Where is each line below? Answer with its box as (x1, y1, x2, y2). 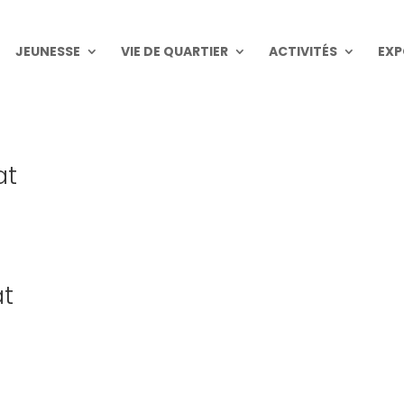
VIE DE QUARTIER (121, 42, 229, 60)
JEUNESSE (15, 42, 81, 60)
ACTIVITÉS (269, 42, 338, 60)
